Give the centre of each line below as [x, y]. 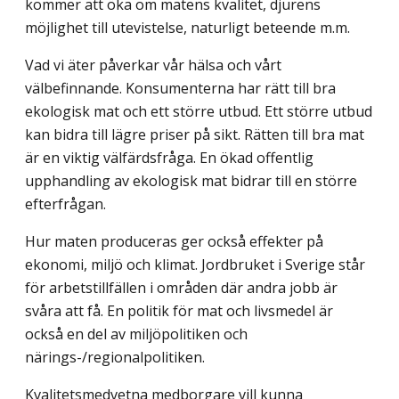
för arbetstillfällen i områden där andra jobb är [181, 288]
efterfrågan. [65, 204]
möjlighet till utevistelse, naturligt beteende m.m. [187, 28]
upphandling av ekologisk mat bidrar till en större [191, 181]
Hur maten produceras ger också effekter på [174, 242]
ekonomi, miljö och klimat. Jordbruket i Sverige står [195, 265]
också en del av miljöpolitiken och [136, 334]
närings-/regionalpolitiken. [115, 358]
